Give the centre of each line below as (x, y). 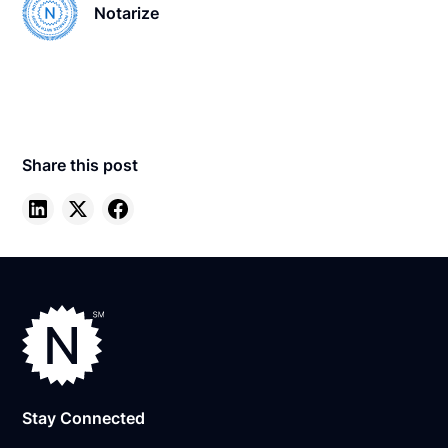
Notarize (127, 13)
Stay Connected (84, 418)
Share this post (80, 165)
